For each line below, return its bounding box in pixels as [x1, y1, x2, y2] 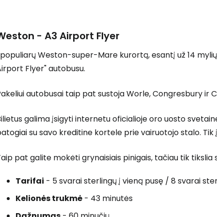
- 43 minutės [82, 193, 133, 204]
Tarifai [15, 175, 44, 186]
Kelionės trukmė [15, 193, 82, 204]
